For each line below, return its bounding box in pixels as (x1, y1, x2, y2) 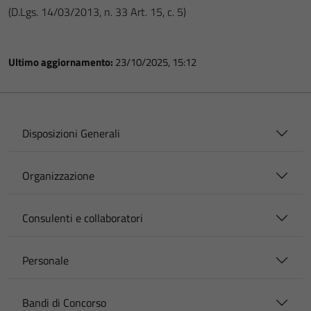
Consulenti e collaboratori (22, 210, 143, 226)
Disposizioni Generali (22, 125, 120, 142)
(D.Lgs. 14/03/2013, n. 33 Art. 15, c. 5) (8, 3, 186, 20)
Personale (22, 252, 69, 269)
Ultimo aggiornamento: (8, 54, 115, 70)
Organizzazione (22, 167, 94, 184)
